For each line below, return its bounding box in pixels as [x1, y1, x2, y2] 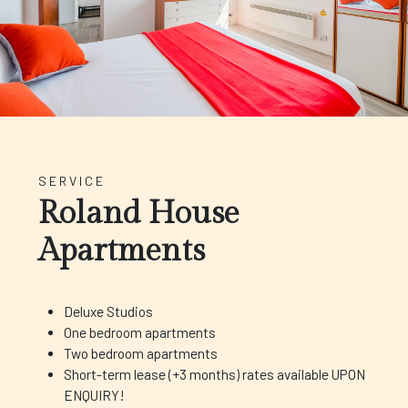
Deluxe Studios [64, 302, 153, 320]
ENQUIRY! [64, 386, 125, 403]
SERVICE [38, 172, 106, 189]
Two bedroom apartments [64, 344, 218, 362]
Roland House [38, 194, 240, 232]
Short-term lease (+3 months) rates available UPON [64, 365, 365, 382]
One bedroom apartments [64, 323, 216, 341]
